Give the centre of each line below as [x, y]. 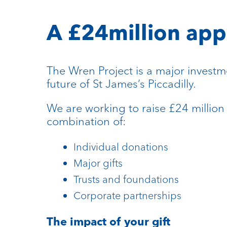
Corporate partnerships [127, 196]
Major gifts [98, 163]
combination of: [86, 121]
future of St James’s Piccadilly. [121, 84]
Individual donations [121, 147]
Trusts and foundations [126, 179]
